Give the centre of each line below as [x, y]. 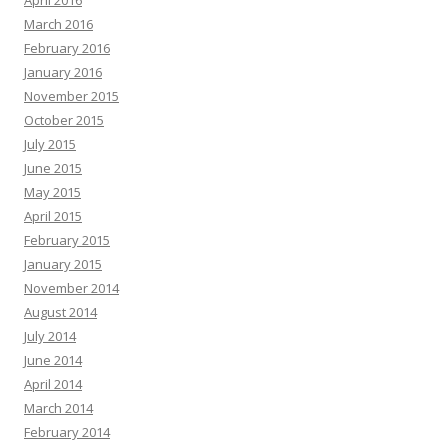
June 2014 [53, 360]
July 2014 [50, 336]
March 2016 [58, 24]
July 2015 [50, 144]
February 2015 [67, 240]
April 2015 [53, 216]
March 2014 [58, 408]
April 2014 [53, 384]
